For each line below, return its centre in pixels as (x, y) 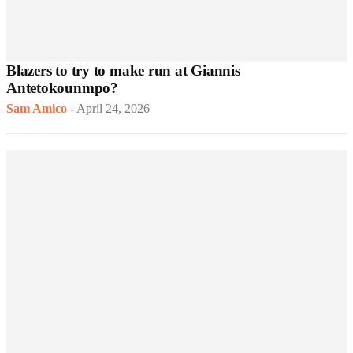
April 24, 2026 (113, 109)
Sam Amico (37, 109)
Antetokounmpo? (62, 88)
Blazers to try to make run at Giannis (123, 71)
